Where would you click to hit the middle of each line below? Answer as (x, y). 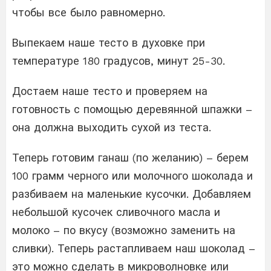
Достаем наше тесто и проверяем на (110, 91)
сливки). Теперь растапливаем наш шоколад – (134, 248)
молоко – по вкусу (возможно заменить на (124, 230)
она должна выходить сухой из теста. (112, 127)
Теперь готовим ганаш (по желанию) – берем (130, 157)
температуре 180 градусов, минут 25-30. (119, 60)
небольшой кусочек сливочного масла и (116, 212)
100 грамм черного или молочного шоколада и (132, 175)
